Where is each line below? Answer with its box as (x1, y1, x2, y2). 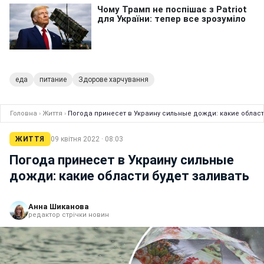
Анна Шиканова (28, 202, 89, 211)
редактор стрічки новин (28, 211, 109, 219)
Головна (10, 110, 37, 117)
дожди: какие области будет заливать (9, 169, 249, 183)
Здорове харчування (78, 75, 148, 84)
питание (39, 75, 67, 84)
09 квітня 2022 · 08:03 (50, 135, 123, 143)
